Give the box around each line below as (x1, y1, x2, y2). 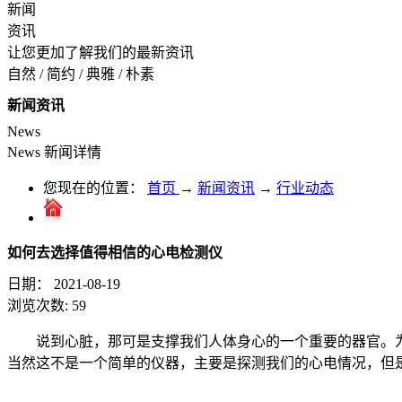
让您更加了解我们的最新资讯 (7, 45, 194, 60)
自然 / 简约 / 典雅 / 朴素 (7, 66, 154, 82)
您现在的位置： (43, 180, 144, 197)
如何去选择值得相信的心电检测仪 (7, 245, 223, 261)
